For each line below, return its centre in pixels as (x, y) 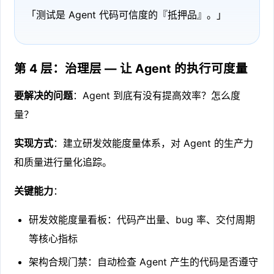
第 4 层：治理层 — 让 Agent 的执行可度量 (131, 69)
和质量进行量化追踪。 (63, 162)
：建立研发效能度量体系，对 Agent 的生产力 (154, 143)
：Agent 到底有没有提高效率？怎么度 (157, 96)
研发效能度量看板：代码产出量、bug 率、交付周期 (142, 220)
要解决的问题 (44, 96)
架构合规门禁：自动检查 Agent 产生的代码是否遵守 (144, 262)
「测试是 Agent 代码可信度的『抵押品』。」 (126, 14)
